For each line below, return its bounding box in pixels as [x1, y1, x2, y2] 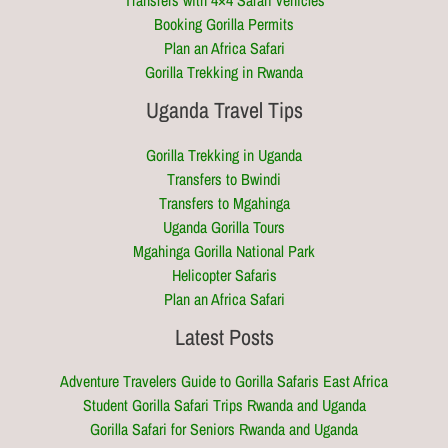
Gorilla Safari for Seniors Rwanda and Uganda [90, 418, 358, 440]
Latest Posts [174, 321, 274, 352]
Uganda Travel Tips [145, 95, 303, 126]
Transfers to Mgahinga [158, 191, 290, 214]
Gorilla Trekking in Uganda [146, 143, 302, 166]
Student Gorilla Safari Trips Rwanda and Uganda [82, 394, 366, 416]
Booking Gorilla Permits [154, 13, 294, 36]
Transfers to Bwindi [167, 167, 281, 190]
